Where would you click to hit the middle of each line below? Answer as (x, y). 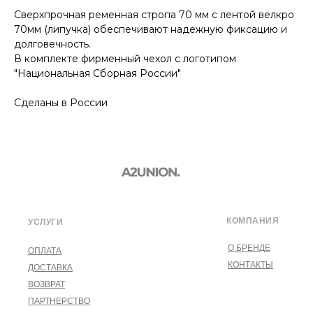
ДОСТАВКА (50, 267)
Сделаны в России (61, 102)
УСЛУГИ (45, 222)
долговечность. (52, 44)
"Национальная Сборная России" (97, 73)
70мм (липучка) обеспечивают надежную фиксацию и (151, 29)
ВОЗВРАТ (46, 284)
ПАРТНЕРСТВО (59, 301)
